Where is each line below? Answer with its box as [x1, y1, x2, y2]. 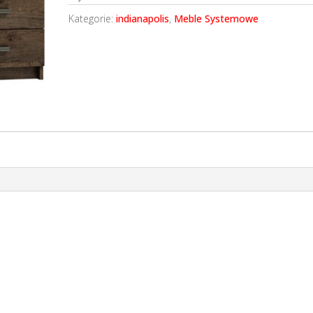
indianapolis [116, 11, 170, 25]
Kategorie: [68, 11, 117, 25]
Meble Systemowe [174, 11, 259, 25]
